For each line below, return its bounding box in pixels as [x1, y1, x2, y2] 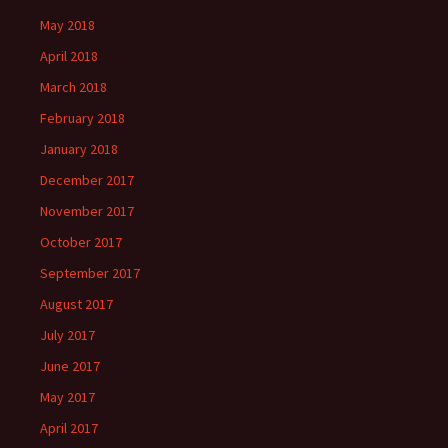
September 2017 [40, 264, 140, 282]
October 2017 [40, 233, 122, 251]
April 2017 [40, 419, 98, 437]
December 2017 [40, 171, 134, 189]
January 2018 [40, 140, 118, 158]
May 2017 [40, 388, 95, 406]
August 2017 [40, 295, 113, 313]
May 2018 [40, 16, 95, 34]
